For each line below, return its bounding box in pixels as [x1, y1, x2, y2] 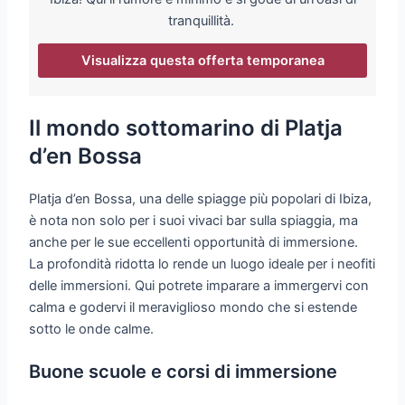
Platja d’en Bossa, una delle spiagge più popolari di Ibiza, [29, 190, 372, 207]
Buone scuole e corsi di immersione [29, 361, 338, 383]
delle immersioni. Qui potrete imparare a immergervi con [29, 277, 370, 294]
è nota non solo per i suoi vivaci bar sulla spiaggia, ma [29, 212, 359, 229]
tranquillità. [167, 12, 238, 29]
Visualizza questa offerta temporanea [80, 52, 325, 69]
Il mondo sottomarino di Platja [29, 114, 344, 141]
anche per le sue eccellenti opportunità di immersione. [29, 233, 359, 250]
